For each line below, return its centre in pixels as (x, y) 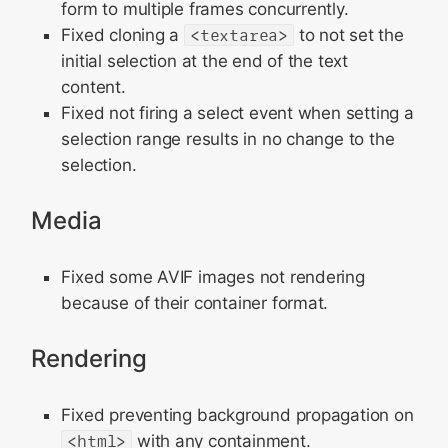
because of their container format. (195, 303)
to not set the (348, 35)
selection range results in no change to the (228, 139)
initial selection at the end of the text (205, 61)
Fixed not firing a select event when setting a (237, 113)
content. (93, 87)
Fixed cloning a (123, 35)
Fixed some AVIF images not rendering (213, 277)
